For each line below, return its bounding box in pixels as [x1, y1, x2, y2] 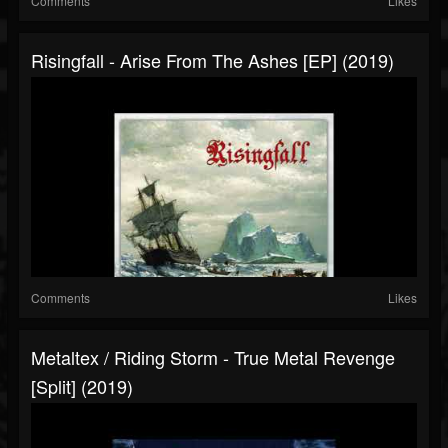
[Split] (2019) [31, 373, 133, 400]
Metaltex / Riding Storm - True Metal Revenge [31, 344, 395, 371]
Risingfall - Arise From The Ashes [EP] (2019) [31, 47, 394, 74]
